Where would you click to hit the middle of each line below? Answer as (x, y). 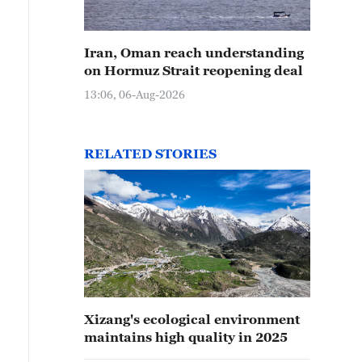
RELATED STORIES (150, 154)
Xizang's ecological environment (192, 319)
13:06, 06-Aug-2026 (135, 94)
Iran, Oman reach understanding (194, 53)
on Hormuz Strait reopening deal (194, 70)
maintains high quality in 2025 (186, 337)
